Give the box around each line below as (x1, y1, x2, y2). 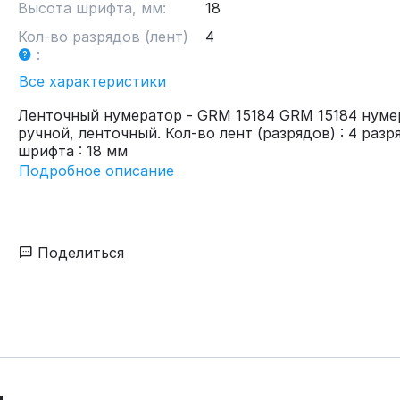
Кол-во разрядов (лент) (18, 28, 188, 46)
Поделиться (33, 244, 124, 262)
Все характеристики (19, 71, 166, 90)
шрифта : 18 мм (18, 141, 128, 160)
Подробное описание (19, 161, 174, 179)
